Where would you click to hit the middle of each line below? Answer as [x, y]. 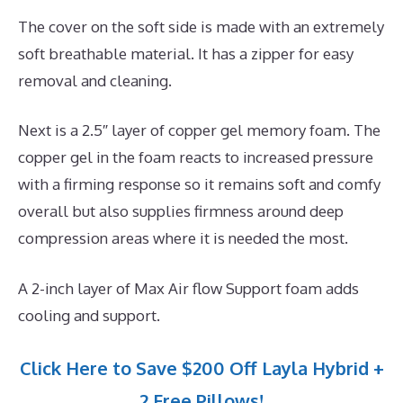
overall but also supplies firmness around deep [181, 211]
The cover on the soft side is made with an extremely [201, 26]
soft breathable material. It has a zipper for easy [186, 53]
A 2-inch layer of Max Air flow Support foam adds [188, 288]
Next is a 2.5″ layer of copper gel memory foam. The [199, 130]
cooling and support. [89, 315]
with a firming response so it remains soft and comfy [199, 184]
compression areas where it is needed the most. [183, 238]
